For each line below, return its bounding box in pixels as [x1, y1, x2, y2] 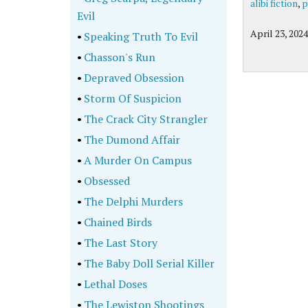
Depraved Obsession [82, 70, 184, 85]
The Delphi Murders [82, 194, 183, 209]
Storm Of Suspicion [82, 91, 181, 106]
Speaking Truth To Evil [82, 29, 198, 44]
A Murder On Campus [82, 153, 192, 168]
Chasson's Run [82, 49, 155, 65]
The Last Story [82, 235, 157, 250]
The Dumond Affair [82, 132, 180, 147]
